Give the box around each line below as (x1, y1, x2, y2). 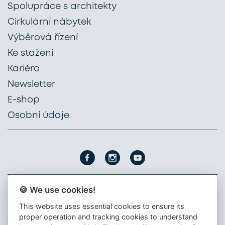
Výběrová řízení (8, 34, 78, 42)
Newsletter (8, 80, 55, 88)
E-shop (8, 96, 40, 104)
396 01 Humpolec (8, 216, 69, 223)
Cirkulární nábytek (8, 18, 91, 26)
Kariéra (8, 65, 40, 73)
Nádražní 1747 (8, 206, 57, 213)
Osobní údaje (8, 111, 69, 120)
